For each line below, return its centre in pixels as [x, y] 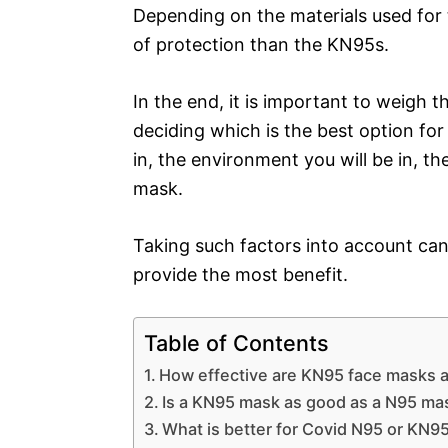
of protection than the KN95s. [261, 44]
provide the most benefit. [240, 274]
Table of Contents [236, 342]
